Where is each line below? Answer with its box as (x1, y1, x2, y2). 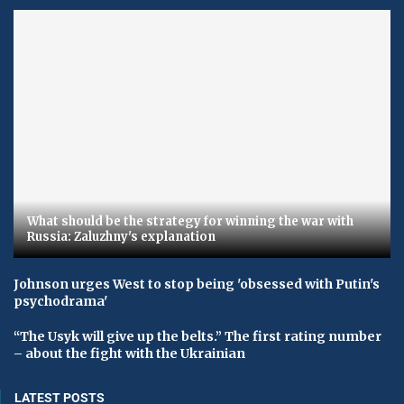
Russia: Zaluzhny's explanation (27, 229, 216, 245)
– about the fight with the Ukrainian (14, 345, 245, 363)
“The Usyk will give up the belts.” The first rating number (14, 328, 381, 345)
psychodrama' (14, 293, 107, 310)
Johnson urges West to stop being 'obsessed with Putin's (14, 276, 380, 293)
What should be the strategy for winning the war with (27, 214, 353, 230)
